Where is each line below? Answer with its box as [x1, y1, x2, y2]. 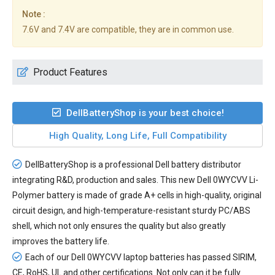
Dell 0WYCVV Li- [197, 175, 258, 185]
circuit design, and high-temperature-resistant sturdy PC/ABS [12, 206, 250, 216]
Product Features [33, 66, 107, 79]
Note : [22, 9, 45, 20]
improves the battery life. [12, 236, 109, 247]
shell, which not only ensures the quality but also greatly [12, 221, 226, 231]
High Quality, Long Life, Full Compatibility [48, 130, 227, 142]
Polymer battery [12, 190, 75, 201]
